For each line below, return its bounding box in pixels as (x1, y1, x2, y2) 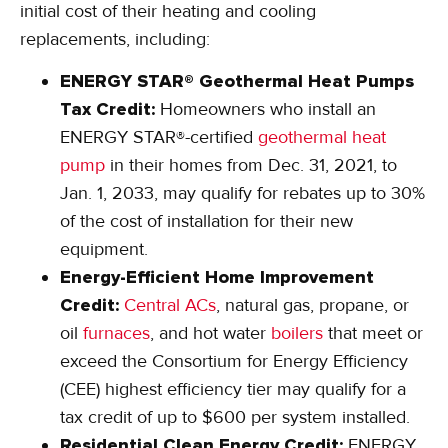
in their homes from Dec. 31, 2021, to (105, 154, 397, 177)
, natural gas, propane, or (216, 294, 409, 317)
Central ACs (124, 294, 216, 317)
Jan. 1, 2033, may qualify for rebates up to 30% (60, 182, 425, 205)
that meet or (323, 322, 423, 345)
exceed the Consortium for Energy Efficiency (60, 350, 408, 373)
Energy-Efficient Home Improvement (60, 266, 374, 289)
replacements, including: (20, 28, 210, 51)
